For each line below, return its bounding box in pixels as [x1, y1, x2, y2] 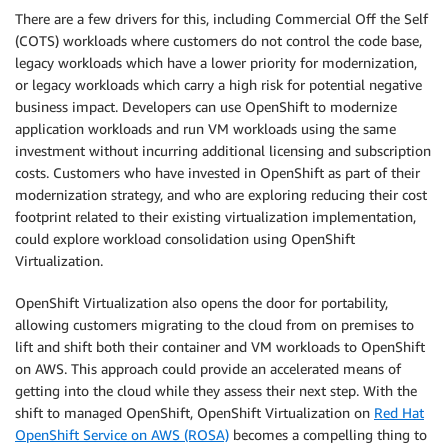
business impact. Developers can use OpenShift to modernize [15, 97, 397, 115]
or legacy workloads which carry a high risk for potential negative [15, 75, 422, 93]
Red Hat [374, 403, 424, 421]
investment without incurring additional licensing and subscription [15, 141, 431, 159]
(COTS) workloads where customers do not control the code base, [15, 31, 422, 49]
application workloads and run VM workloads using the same [15, 119, 396, 137]
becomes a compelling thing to [229, 425, 427, 443]
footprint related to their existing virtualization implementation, [15, 207, 416, 225]
